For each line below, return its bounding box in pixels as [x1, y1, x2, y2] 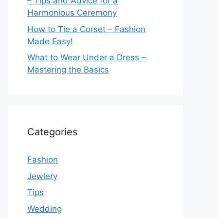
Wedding [27, 203, 62, 214]
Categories [27, 126, 77, 138]
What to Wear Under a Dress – [27, 53, 146, 62]
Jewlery [27, 171, 57, 181]
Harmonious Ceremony [27, 8, 117, 18]
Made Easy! [27, 36, 73, 46]
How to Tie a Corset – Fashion [27, 24, 145, 34]
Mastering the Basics [27, 65, 109, 74]
